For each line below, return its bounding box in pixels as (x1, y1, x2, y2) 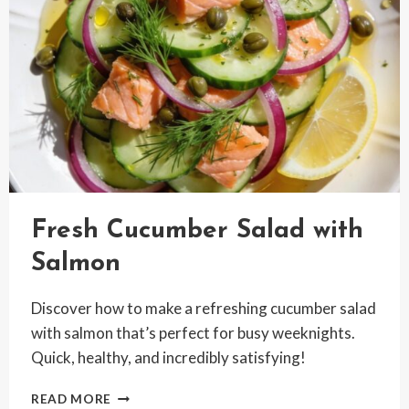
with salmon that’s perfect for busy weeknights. (30, 322, 355, 342)
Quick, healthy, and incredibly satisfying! (30, 347, 306, 367)
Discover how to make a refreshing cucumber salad (30, 298, 376, 318)
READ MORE (30, 391, 112, 406)
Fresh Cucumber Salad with (30, 217, 363, 244)
